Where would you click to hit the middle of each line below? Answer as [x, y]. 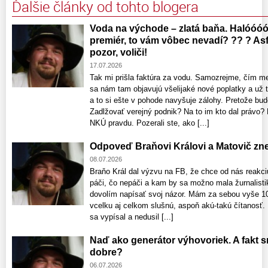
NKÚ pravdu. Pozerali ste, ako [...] [150, 123]
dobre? [106, 252]
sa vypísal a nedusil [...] [132, 217]
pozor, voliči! [118, 52]
